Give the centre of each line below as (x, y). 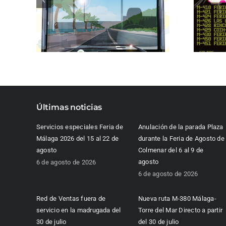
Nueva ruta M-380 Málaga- (177, 199)
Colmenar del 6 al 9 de (171, 150)
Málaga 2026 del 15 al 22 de (77, 139)
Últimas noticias (69, 107)
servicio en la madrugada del (78, 210)
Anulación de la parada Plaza (181, 127)
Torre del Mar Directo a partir (180, 210)
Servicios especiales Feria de (79, 127)
